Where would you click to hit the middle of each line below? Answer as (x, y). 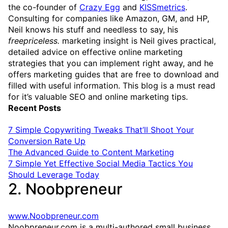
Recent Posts (35, 108)
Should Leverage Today (54, 175)
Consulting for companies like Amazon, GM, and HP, (109, 18)
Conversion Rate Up (47, 141)
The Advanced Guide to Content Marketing (91, 152)
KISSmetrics (162, 7)
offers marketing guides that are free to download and (113, 74)
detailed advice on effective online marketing (95, 52)
